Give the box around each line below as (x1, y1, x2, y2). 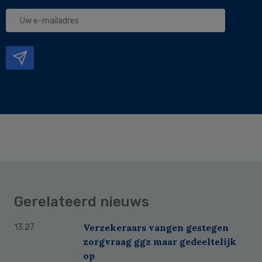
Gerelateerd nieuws (14, 193, 149, 210)
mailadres (5, 34, 61, 49)
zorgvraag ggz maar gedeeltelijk (83, 235, 236, 247)
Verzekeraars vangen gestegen (83, 221, 229, 233)
